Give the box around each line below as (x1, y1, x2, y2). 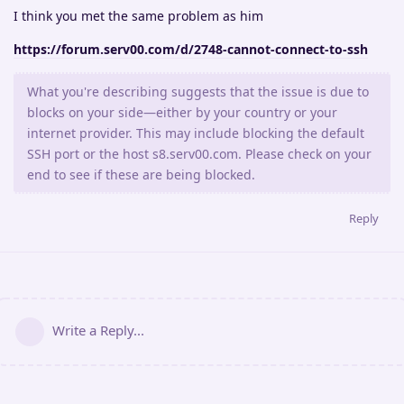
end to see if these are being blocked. (27, 165, 255, 183)
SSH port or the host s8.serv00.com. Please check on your (27, 144, 372, 162)
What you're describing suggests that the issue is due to (27, 82, 369, 100)
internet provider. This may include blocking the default (27, 124, 364, 142)
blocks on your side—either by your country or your (27, 103, 337, 121)
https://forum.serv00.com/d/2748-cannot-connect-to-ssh (14, 40, 368, 58)
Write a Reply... (52, 320, 144, 339)
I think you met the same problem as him (14, 6, 263, 24)
